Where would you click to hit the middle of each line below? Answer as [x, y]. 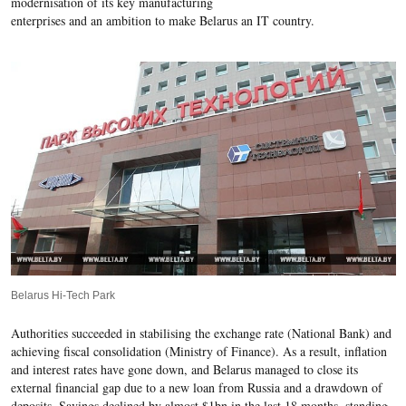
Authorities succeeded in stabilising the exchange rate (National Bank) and [201, 333]
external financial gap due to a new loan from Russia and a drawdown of [196, 388]
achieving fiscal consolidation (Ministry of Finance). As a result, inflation [198, 352]
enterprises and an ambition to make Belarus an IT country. [162, 20]
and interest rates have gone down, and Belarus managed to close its [184, 370]
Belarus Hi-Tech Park [63, 296]
